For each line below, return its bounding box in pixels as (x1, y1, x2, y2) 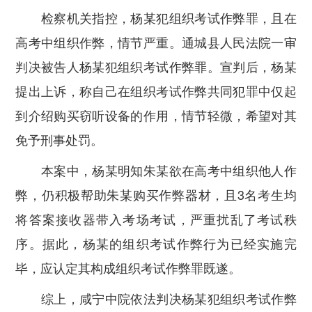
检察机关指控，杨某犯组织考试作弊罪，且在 (15, 8, 297, 27)
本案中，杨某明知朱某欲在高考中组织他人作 (15, 160, 297, 179)
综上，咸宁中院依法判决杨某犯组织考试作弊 (15, 288, 297, 307)
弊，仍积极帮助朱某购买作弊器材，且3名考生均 (15, 185, 297, 203)
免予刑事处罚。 (15, 130, 104, 149)
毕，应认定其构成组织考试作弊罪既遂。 (15, 258, 242, 276)
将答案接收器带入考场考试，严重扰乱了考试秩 (15, 209, 297, 228)
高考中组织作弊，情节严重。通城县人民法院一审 (15, 33, 297, 52)
